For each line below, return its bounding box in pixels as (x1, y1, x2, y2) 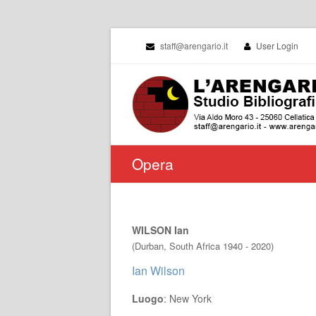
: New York (164, 291, 212, 305)
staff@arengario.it (158, 39, 230, 51)
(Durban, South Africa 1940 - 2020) (132, 239, 274, 253)
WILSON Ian (132, 223, 189, 237)
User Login (256, 39, 298, 51)
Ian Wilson (132, 262, 185, 279)
